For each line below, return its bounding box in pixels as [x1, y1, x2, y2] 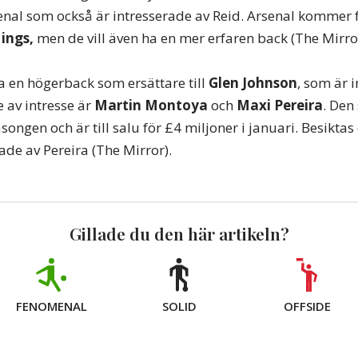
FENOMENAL [15, 297, 87, 314]
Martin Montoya [94, 95, 208, 114]
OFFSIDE [283, 297, 331, 314]
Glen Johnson [209, 73, 297, 92]
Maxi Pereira [237, 95, 323, 114]
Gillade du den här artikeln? [69, 221, 289, 245]
